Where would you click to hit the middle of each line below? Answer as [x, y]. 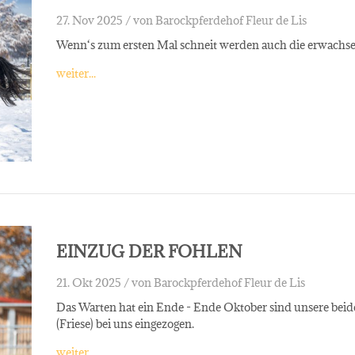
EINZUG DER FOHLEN [149, 251]
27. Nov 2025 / [93, 20]
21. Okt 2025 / [92, 282]
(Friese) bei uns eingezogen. [125, 323]
